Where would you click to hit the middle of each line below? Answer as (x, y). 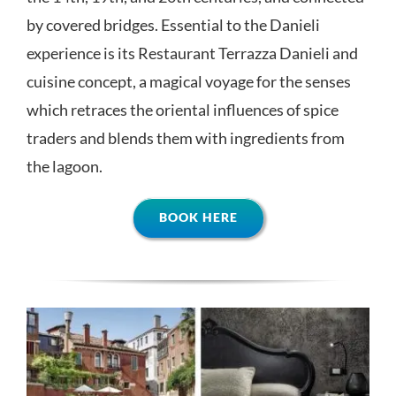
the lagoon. (64, 166)
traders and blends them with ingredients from (185, 137)
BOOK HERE (198, 217)
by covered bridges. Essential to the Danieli (173, 24)
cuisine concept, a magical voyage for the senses (188, 81)
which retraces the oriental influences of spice (182, 109)
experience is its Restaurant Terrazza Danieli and (192, 53)
